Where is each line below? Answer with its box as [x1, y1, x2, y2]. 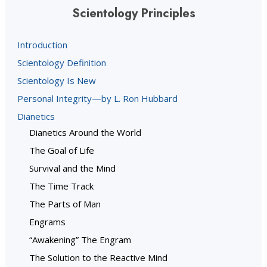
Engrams [29, 215, 66, 228]
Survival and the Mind [29, 162, 116, 174]
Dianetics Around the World [29, 126, 141, 138]
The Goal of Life [29, 144, 94, 156]
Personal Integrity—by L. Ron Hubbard [17, 92, 178, 104]
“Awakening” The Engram [29, 233, 131, 246]
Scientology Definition [17, 56, 106, 69]
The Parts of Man [29, 197, 101, 210]
